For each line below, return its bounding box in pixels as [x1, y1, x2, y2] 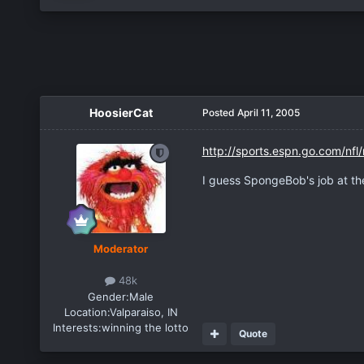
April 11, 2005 [236, 106, 300, 119]
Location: [63, 305, 110, 318]
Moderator [93, 242, 149, 256]
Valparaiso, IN [109, 305, 178, 318]
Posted [201, 106, 237, 119]
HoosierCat [89, 106, 153, 120]
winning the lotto [102, 320, 189, 334]
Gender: [88, 289, 130, 303]
